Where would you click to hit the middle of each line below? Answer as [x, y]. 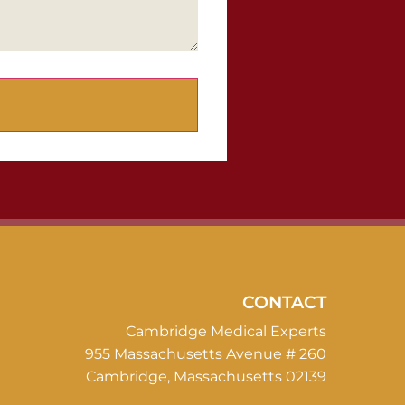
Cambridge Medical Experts [226, 332]
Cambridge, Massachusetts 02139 [206, 377]
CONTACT [284, 302]
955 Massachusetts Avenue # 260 [206, 354]
